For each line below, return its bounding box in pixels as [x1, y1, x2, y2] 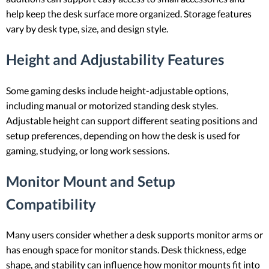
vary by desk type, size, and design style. [6, 22, 168, 34]
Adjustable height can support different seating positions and [6, 114, 258, 126]
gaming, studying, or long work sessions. [6, 144, 169, 156]
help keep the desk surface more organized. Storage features [6, 7, 252, 19]
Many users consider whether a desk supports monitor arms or [6, 229, 263, 241]
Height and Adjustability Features [6, 50, 224, 68]
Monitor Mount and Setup [6, 172, 175, 190]
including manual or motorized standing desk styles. [6, 99, 218, 111]
